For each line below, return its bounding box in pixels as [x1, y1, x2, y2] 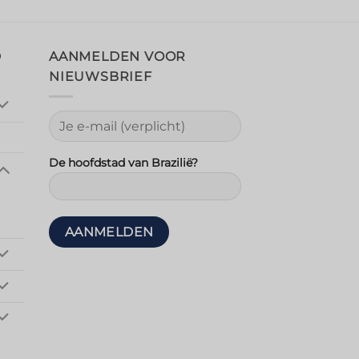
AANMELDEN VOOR [49, 49, 187, 65]
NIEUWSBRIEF [49, 69, 152, 85]
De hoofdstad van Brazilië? [49, 155, 198, 171]
